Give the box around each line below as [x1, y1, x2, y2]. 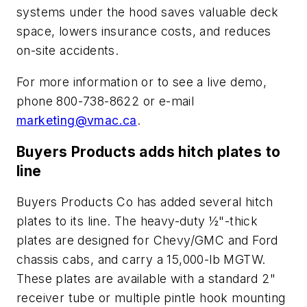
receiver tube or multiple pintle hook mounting [16, 291, 286, 306]
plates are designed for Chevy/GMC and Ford [16, 233, 278, 248]
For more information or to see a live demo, [16, 74, 267, 89]
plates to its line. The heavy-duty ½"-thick [16, 214, 258, 229]
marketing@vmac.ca [16, 112, 137, 127]
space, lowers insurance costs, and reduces [16, 24, 271, 39]
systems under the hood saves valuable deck [16, 5, 279, 20]
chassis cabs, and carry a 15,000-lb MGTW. [16, 252, 266, 267]
